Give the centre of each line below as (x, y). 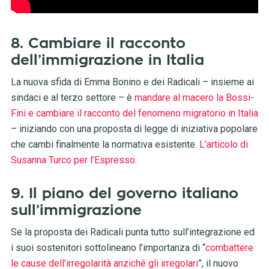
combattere (229, 248)
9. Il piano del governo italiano (124, 194)
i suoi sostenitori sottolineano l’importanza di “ (108, 248)
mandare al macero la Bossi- (194, 98)
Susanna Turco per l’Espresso (73, 160)
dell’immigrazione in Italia (107, 60)
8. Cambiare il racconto (98, 44)
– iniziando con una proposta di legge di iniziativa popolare (134, 129)
